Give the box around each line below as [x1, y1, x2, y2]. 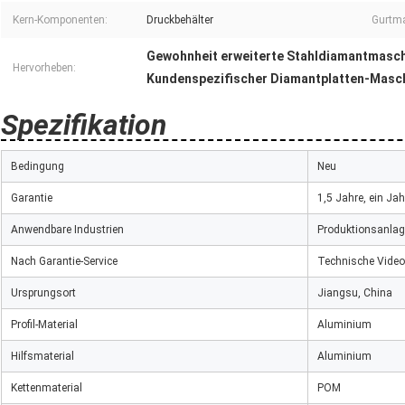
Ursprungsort [11, 287, 76, 300]
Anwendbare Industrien [11, 223, 124, 237]
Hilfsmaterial [11, 350, 74, 363]
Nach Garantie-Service [11, 255, 118, 268]
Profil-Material [11, 318, 78, 332]
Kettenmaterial [11, 381, 82, 395]
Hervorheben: [13, 61, 76, 75]
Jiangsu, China [317, 287, 392, 300]
